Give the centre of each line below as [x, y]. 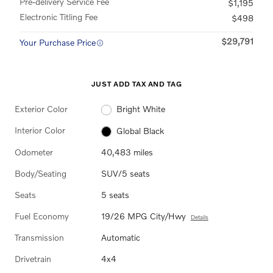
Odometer [34, 152]
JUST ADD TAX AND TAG [136, 84]
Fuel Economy [42, 216]
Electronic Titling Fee [58, 17]
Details [199, 217]
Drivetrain [33, 258]
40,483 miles [127, 152]
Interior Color [40, 130]
